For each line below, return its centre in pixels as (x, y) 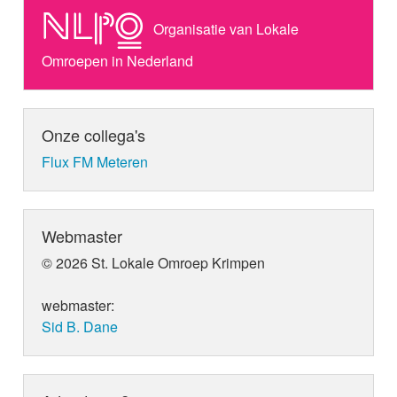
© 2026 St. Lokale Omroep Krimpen (154, 263)
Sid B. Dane (80, 327)
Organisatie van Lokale (225, 29)
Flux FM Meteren (95, 162)
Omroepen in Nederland (118, 61)
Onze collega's (94, 135)
